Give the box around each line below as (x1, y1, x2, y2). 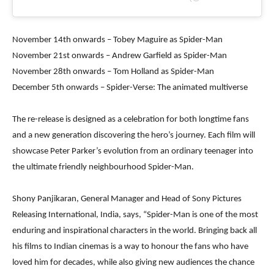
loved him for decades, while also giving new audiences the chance (12, 257, 254, 267)
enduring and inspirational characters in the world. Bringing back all (12, 226, 257, 235)
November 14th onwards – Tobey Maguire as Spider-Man (12, 35, 223, 45)
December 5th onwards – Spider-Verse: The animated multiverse (12, 83, 248, 92)
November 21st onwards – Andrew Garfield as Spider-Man (12, 51, 227, 61)
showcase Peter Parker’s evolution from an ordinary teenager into (12, 146, 253, 156)
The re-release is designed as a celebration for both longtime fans (12, 114, 249, 124)
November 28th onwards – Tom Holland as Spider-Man (12, 67, 214, 76)
